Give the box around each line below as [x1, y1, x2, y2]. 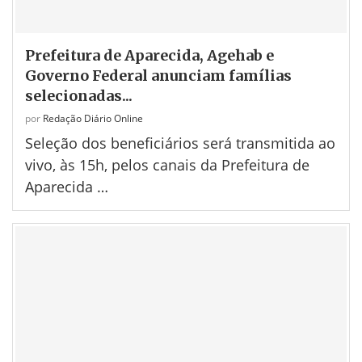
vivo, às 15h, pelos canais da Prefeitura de [25, 154, 309, 175]
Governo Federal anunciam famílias [25, 65, 292, 85]
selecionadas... [25, 86, 133, 105]
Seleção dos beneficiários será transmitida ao [25, 133, 335, 153]
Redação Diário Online [43, 111, 143, 125]
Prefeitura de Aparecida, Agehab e [25, 45, 274, 65]
